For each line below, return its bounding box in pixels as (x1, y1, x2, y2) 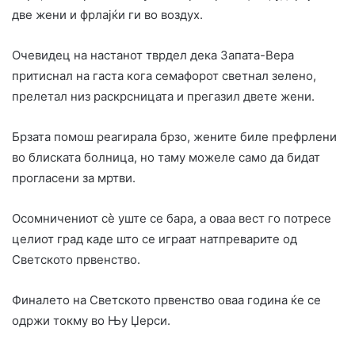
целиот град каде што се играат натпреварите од (12, 231, 297, 246)
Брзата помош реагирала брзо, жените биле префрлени (12, 128, 337, 144)
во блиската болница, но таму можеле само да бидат (12, 149, 320, 165)
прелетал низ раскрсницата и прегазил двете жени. (12, 88, 315, 104)
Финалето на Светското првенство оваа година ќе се (12, 292, 321, 307)
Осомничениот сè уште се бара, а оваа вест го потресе (12, 210, 331, 226)
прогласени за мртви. (12, 170, 136, 185)
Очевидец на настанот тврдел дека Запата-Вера (12, 47, 294, 63)
